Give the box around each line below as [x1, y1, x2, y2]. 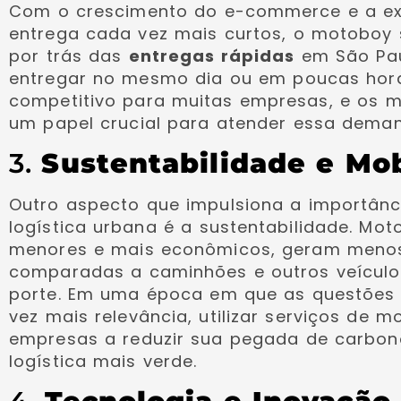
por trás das [9, 45, 129, 67]
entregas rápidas [128, 45, 295, 67]
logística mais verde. [9, 350, 198, 372]
